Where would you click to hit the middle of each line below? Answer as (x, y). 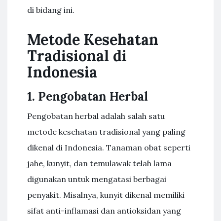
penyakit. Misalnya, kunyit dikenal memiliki (106, 195)
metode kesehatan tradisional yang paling (106, 132)
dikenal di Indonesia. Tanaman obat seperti (109, 147)
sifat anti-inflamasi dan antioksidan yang (104, 211)
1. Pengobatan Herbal (88, 96)
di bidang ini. (51, 10)
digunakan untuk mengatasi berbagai (97, 179)
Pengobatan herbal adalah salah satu (96, 116)
